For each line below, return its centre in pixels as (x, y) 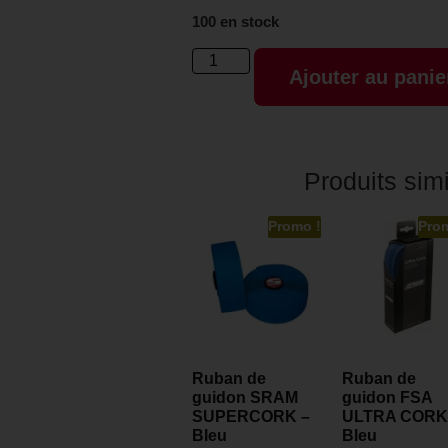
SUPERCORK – (251, 416)
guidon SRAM (245, 397)
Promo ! (294, 226)
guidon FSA (387, 397)
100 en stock (235, 22)
